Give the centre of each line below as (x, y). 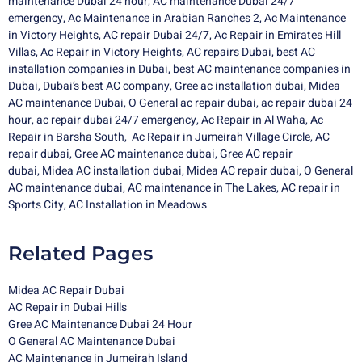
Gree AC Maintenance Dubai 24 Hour (100, 325)
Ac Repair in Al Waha (253, 120)
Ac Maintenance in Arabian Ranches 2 (164, 19)
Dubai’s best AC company (106, 86)
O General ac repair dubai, (195, 103)
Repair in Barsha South (66, 137)
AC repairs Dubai (229, 53)
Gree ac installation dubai (239, 86)
